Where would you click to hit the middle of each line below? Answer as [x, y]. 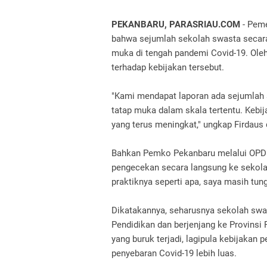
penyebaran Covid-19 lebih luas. [174, 253]
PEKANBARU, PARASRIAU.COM [177, 24]
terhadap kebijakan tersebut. [168, 67]
